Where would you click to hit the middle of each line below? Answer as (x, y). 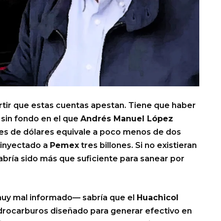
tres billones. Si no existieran (138, 146)
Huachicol (158, 198)
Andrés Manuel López (127, 119)
